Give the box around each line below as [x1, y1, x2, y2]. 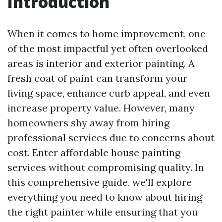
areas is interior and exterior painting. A [7, 57, 195, 69]
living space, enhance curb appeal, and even [7, 87, 210, 99]
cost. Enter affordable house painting [7, 146, 180, 159]
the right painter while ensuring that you [7, 206, 198, 218]
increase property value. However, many [7, 102, 195, 114]
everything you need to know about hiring [7, 191, 202, 203]
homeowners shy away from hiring [7, 116, 169, 129]
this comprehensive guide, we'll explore [7, 176, 192, 188]
